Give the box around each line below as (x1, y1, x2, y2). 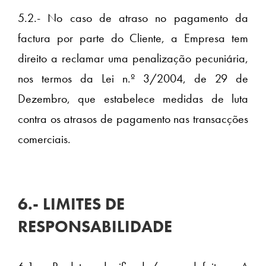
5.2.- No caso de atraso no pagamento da (18, 10, 248, 26)
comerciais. (18, 131, 71, 147)
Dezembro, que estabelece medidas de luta (18, 91, 248, 107)
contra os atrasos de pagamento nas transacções (18, 111, 248, 127)
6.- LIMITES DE (18, 194, 125, 215)
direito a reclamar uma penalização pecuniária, (18, 50, 248, 66)
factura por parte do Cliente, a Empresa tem (18, 30, 248, 46)
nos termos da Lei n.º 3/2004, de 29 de (18, 71, 248, 87)
